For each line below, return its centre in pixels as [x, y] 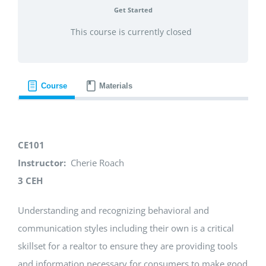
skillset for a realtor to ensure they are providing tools [127, 246]
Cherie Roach [95, 163]
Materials [116, 86]
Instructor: [42, 163]
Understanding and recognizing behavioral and [113, 210]
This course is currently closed [131, 31]
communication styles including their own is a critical [126, 228]
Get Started [133, 9]
